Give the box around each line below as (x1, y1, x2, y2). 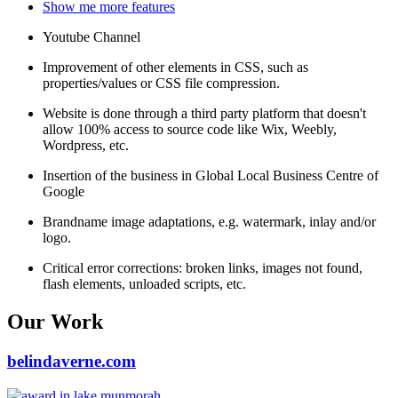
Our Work (7, 309, 103, 333)
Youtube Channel (43, 29, 140, 45)
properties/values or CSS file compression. (43, 76, 280, 92)
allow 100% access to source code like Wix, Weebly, (43, 122, 337, 138)
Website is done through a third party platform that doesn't (43, 106, 366, 122)
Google (43, 184, 84, 200)
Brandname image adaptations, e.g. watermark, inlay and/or (43, 214, 376, 230)
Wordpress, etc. (43, 138, 129, 154)
